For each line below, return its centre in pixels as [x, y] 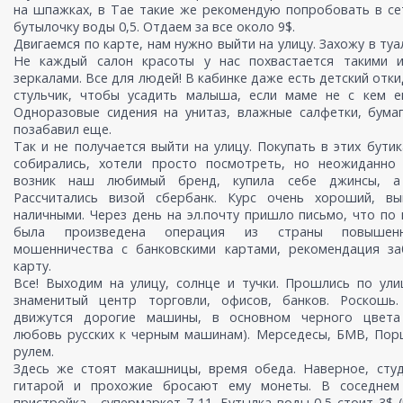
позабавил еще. [63, 130]
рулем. [34, 352]
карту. [32, 266]
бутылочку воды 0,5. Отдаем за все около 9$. [154, 27]
